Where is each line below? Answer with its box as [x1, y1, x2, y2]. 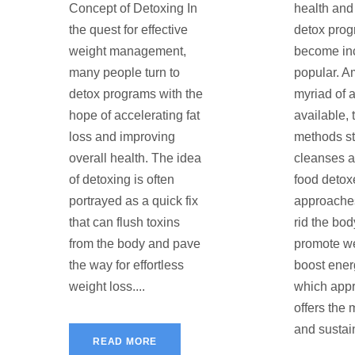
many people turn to [69, 66, 180, 80]
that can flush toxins [69, 216, 180, 230]
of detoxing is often [69, 173, 174, 187]
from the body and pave [69, 237, 200, 251]
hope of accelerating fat [69, 109, 200, 123]
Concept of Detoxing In [69, 2, 197, 16]
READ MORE [93, 336, 158, 348]
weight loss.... [69, 280, 145, 294]
